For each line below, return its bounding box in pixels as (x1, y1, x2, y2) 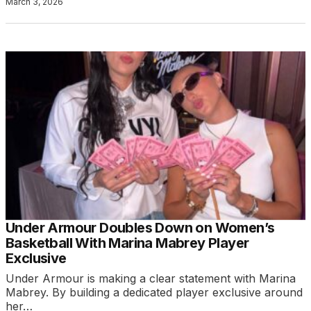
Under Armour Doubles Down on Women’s (6, 219, 275, 236)
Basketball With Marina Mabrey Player (6, 234, 249, 251)
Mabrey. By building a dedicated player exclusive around (6, 285, 303, 299)
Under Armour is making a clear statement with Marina (6, 271, 296, 285)
